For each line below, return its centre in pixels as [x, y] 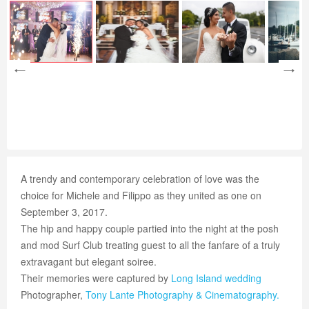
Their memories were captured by [96, 278]
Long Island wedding [216, 278]
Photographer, [53, 295]
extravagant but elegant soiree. [89, 261]
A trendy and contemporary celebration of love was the [140, 179]
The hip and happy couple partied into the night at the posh [150, 228]
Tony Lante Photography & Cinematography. [182, 295]
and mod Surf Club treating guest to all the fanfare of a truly [150, 245]
